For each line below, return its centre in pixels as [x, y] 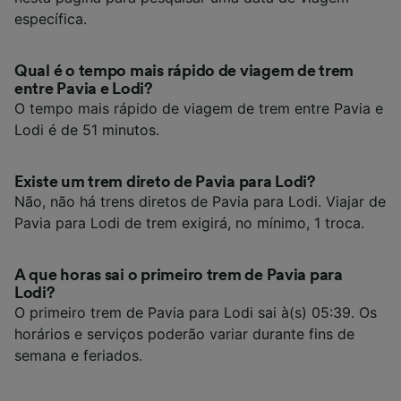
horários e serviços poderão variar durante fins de [184, 333]
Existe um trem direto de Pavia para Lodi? [165, 181]
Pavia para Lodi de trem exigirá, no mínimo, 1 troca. [189, 222]
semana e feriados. [78, 355]
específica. [51, 18]
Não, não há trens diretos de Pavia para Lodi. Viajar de [200, 201]
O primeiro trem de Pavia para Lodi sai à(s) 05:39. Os [196, 312]
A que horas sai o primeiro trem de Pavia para [179, 274]
